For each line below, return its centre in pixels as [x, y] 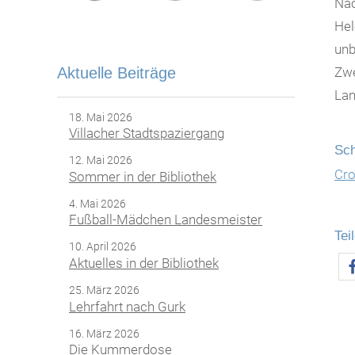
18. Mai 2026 [101, 117]
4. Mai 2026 [97, 203]
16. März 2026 [104, 333]
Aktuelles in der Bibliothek [144, 263]
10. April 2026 [103, 247]
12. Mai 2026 [101, 160]
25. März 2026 [104, 290]
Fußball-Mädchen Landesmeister [166, 220]
